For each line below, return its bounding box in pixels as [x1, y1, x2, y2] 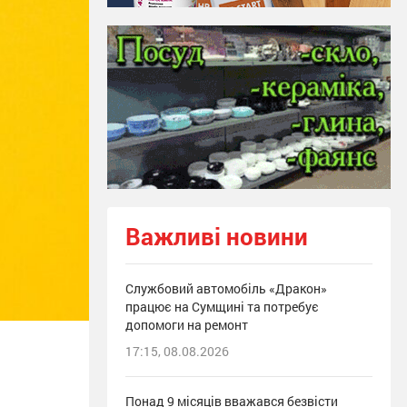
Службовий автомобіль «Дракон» [125, 280, 327, 298]
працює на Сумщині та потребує [125, 298, 319, 316]
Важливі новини [125, 221, 308, 253]
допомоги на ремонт [125, 316, 248, 334]
